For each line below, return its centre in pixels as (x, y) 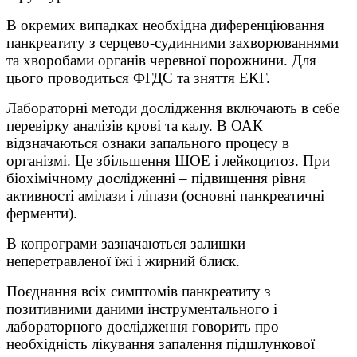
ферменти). (42, 214)
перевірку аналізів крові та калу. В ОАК (135, 126)
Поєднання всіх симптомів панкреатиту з (139, 292)
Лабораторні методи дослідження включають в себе (173, 108)
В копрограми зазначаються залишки (126, 244)
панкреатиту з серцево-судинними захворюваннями (173, 43)
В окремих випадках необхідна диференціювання (165, 25)
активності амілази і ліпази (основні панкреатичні (165, 196)
